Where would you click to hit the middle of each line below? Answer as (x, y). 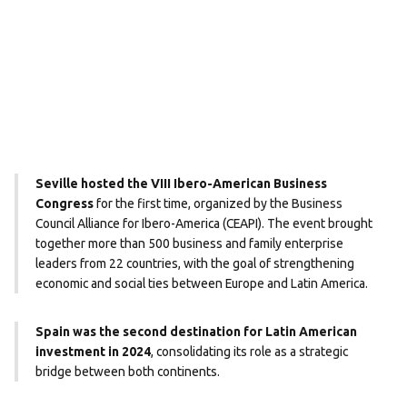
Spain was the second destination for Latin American (197, 332)
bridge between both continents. (128, 372)
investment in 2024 (94, 352)
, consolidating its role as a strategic (250, 352)
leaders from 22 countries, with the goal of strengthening (195, 263)
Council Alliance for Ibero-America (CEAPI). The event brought (204, 223)
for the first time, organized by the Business (218, 203)
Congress (65, 203)
